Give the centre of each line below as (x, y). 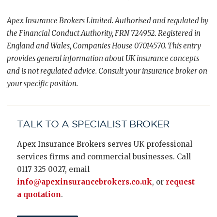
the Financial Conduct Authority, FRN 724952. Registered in (104, 33)
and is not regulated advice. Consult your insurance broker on (107, 71)
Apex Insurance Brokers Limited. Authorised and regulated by (108, 21)
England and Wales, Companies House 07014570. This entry (104, 46)
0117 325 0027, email (53, 169)
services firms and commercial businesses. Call (104, 157)
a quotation (39, 194)
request (180, 182)
